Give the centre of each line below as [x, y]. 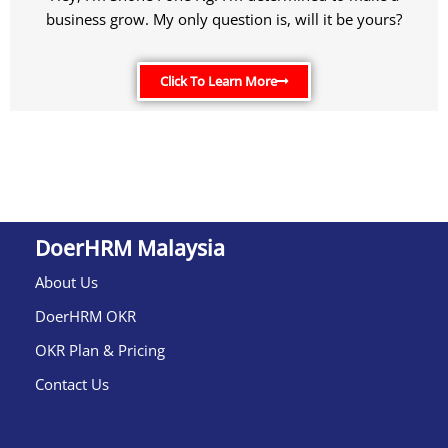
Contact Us [72, 384]
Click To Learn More [218, 81]
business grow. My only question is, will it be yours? [224, 19]
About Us [66, 282]
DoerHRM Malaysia [130, 248]
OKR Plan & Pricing [100, 350]
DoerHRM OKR [85, 316]
